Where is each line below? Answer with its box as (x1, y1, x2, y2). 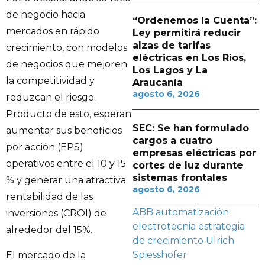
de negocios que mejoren (6, 59, 127, 70)
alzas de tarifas (132, 40, 211, 51)
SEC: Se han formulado (132, 122, 249, 134)
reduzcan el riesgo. (6, 92, 96, 104)
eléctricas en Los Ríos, (132, 52, 246, 63)
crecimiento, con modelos (6, 42, 127, 54)
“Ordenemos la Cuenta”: (132, 15, 257, 26)
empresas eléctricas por (132, 147, 256, 159)
